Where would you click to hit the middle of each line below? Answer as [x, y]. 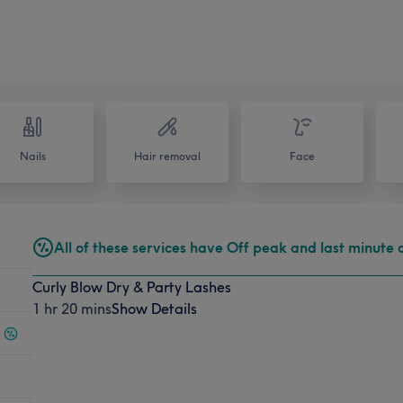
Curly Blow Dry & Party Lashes [131, 287]
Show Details [154, 308]
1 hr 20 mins [72, 308]
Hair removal [167, 156]
